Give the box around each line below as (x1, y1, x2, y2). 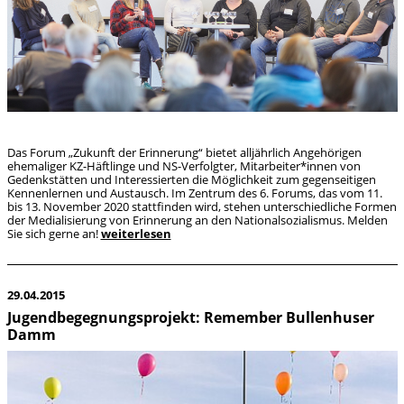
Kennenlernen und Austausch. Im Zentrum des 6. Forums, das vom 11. (6, 185, 382, 202)
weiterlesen (100, 225, 171, 243)
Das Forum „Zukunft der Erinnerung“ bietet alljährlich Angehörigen (6, 144, 362, 161)
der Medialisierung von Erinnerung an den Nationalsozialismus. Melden (6, 212, 388, 229)
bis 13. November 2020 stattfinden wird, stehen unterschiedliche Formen (6, 198, 397, 216)
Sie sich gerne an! (6, 225, 101, 243)
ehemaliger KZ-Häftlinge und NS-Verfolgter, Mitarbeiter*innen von (6, 158, 361, 175)
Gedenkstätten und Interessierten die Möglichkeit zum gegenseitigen (6, 171, 376, 188)
